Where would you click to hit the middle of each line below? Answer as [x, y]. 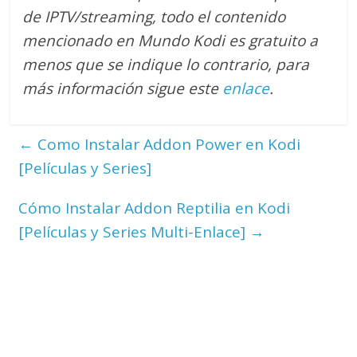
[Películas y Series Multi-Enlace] [134, 232]
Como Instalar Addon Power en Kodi [167, 145]
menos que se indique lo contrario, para [166, 65]
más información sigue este [123, 89]
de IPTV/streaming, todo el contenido [154, 17]
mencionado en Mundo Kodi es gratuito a [171, 41]
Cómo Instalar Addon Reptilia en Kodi [155, 208]
